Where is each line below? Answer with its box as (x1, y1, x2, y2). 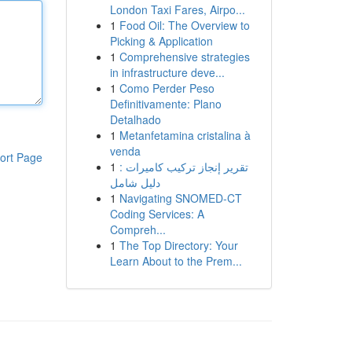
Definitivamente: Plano (109, 96, 222, 112)
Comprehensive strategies (119, 49, 250, 64)
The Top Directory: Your (119, 237, 238, 253)
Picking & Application (109, 33, 213, 49)
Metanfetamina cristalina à (119, 127, 251, 143)
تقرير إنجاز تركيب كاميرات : (119, 159, 248, 174)
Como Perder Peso (119, 80, 214, 96)
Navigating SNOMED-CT (119, 190, 242, 206)
